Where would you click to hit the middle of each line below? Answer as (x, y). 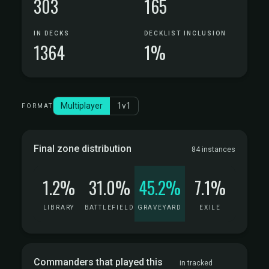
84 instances (213, 150)
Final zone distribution (83, 149)
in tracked (196, 263)
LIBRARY (59, 207)
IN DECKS (52, 33)
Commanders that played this (98, 262)
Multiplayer (82, 106)
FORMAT (37, 106)
